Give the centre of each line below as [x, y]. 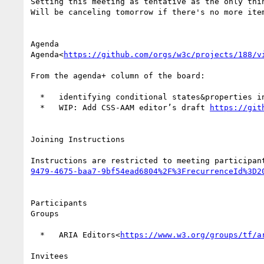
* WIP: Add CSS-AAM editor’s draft [125, 107]
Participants [59, 203]
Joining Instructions [78, 139]
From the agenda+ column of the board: [118, 75]
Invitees [49, 256]
